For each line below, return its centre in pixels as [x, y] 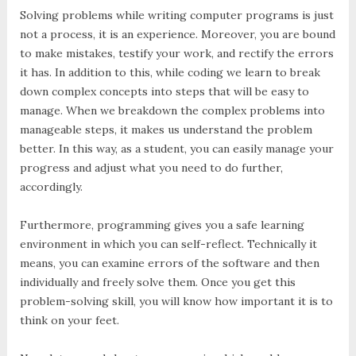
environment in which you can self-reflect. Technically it [168, 244]
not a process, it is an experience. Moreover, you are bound [177, 34]
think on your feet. [71, 320]
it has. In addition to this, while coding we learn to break [170, 72]
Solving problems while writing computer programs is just [176, 15]
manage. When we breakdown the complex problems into [172, 110]
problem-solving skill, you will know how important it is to [176, 301]
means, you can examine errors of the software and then [169, 263]
